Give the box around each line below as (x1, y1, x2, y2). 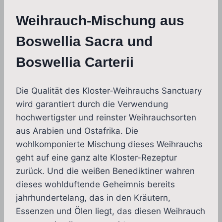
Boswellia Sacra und (16, 34, 153, 50)
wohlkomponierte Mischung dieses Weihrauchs (16, 139, 203, 150)
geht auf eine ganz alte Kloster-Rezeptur (16, 153, 177, 163)
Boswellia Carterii (16, 55, 134, 70)
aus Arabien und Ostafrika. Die (16, 126, 138, 136)
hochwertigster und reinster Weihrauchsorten (16, 112, 196, 123)
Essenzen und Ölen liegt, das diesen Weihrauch (16, 206, 205, 217)
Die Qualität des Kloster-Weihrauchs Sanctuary (16, 86, 202, 96)
